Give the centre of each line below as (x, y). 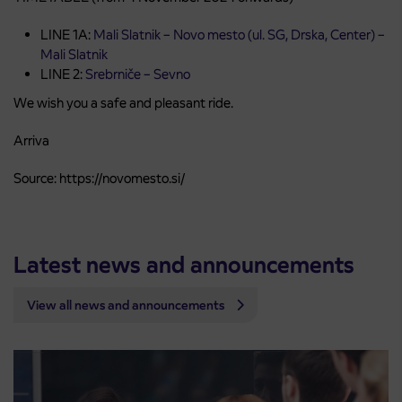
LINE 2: (63, 74)
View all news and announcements (127, 306)
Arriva (31, 141)
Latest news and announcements (184, 265)
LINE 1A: (67, 35)
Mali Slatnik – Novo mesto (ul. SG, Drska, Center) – (239, 35)
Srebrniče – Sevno (138, 74)
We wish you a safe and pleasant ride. (123, 103)
